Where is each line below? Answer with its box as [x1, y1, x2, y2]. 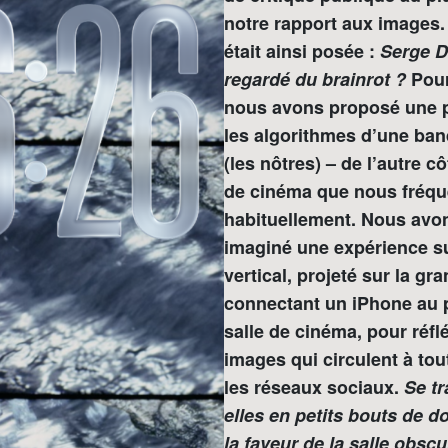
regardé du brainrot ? [224, 65, 406, 92]
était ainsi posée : [224, 37, 380, 64]
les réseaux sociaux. [224, 373, 404, 400]
